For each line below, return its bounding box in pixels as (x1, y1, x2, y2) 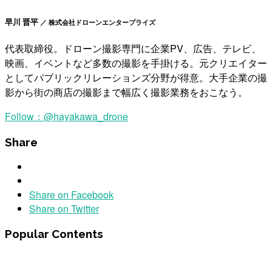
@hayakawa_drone (44, 109, 128, 123)
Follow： (5, 109, 44, 123)
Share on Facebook (29, 188, 114, 202)
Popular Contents (5, 227, 103, 241)
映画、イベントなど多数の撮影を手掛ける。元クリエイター (5, 55, 267, 70)
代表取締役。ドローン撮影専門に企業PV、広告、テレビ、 (5, 41, 261, 55)
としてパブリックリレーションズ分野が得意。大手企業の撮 (5, 70, 267, 84)
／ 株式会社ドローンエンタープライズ (38, 18, 155, 27)
